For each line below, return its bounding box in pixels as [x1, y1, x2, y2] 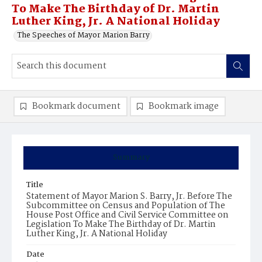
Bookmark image [149, 99, 219, 113]
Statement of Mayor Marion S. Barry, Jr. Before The [26, 189, 232, 204]
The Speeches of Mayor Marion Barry [18, 29, 150, 42]
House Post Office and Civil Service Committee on [26, 208, 229, 222]
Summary [112, 151, 150, 164]
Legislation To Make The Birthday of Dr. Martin [26, 218, 216, 232]
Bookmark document [32, 99, 120, 113]
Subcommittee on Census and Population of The [26, 199, 225, 213]
